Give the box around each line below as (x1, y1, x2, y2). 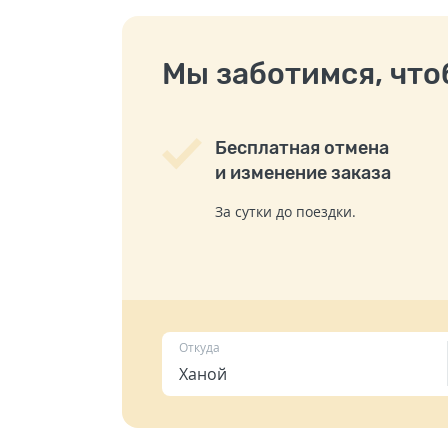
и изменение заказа (215, 161, 391, 184)
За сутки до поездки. (215, 201, 356, 221)
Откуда (179, 338, 220, 356)
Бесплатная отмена (215, 136, 389, 159)
